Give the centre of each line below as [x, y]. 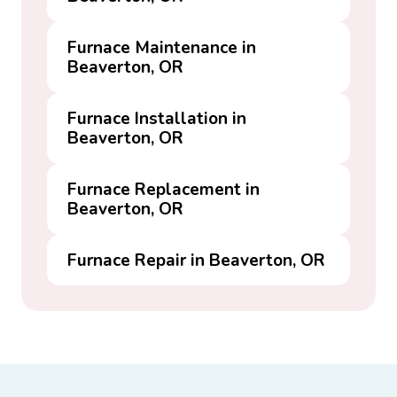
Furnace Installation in [157, 118]
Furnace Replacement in [164, 189]
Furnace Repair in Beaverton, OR [197, 260]
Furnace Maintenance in [162, 48]
